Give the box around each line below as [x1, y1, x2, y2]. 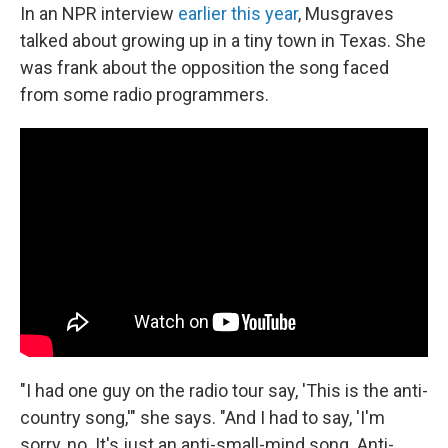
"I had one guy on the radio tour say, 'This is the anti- [20, 380, 428, 401]
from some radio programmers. [20, 83, 269, 105]
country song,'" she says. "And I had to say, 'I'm [20, 407, 385, 428]
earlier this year [178, 2, 298, 24]
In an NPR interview [20, 2, 178, 24]
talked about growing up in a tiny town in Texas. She [20, 29, 426, 51]
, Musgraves [298, 2, 394, 24]
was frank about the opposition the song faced [20, 56, 389, 78]
